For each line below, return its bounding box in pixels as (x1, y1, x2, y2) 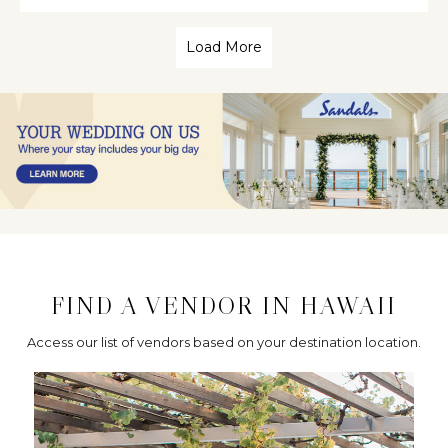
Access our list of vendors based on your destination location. (27, 333, 421, 350)
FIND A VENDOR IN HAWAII (51, 290, 397, 320)
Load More (186, 38, 262, 57)
